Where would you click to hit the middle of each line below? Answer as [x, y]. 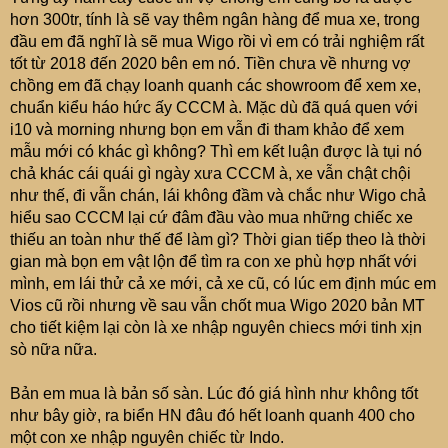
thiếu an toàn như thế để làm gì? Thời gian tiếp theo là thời [218, 239]
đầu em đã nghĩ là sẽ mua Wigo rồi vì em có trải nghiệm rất [217, 41]
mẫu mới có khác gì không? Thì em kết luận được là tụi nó [216, 151]
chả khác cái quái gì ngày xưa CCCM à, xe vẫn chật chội [210, 173]
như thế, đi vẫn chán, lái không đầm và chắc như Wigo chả [218, 195]
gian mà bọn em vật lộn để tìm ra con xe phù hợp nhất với [213, 261]
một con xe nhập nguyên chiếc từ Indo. [147, 437]
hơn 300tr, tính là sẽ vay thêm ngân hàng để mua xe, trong [215, 19]
